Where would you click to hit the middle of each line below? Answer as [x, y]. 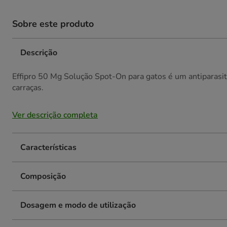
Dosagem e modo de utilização [78, 205]
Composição [43, 176]
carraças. [28, 88]
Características [48, 147]
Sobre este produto [53, 24]
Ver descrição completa [55, 115]
